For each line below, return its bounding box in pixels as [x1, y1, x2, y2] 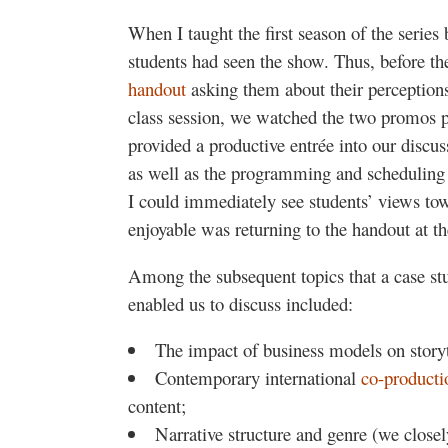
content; [128, 393, 186, 419]
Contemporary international [154, 365, 361, 391]
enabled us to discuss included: [128, 290, 353, 316]
